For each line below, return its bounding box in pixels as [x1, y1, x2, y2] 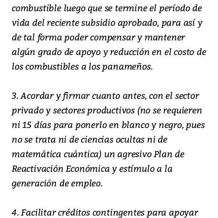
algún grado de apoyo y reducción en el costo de [12, 45, 206, 58]
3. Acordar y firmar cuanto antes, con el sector [12, 89, 199, 102]
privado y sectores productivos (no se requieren [12, 104, 202, 116]
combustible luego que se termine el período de [12, 1, 202, 14]
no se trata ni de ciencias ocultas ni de [12, 133, 167, 145]
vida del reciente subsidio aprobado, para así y [12, 16, 202, 29]
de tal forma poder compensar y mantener [12, 31, 185, 43]
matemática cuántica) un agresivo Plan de [12, 147, 184, 160]
